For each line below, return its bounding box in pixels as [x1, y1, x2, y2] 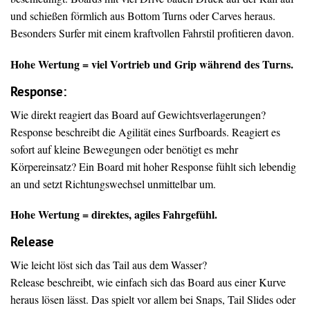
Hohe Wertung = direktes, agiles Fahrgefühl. [10, 206, 217, 222]
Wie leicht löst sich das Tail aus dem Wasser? [10, 257, 207, 273]
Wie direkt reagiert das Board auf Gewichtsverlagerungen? [10, 107, 266, 122]
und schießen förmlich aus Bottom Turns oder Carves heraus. [10, 8, 275, 24]
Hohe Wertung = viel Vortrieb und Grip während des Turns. [10, 55, 293, 72]
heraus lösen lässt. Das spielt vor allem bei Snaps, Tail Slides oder [10, 292, 295, 307]
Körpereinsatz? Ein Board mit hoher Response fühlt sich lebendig [10, 158, 296, 174]
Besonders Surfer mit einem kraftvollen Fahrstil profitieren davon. [10, 26, 294, 41]
